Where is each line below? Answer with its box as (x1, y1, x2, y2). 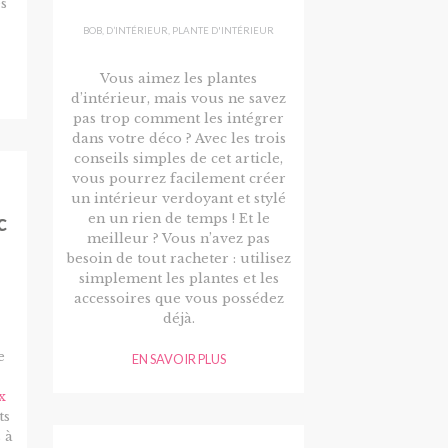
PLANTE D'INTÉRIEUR (172, 24, 275, 36)
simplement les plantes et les (78, 270, 279, 286)
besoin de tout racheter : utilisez (66, 250, 291, 266)
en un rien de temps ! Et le (87, 210, 270, 226)
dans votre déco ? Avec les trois (71, 130, 286, 146)
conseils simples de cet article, (74, 150, 284, 166)
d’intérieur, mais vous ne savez (71, 90, 287, 106)
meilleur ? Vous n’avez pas (87, 230, 271, 246)
